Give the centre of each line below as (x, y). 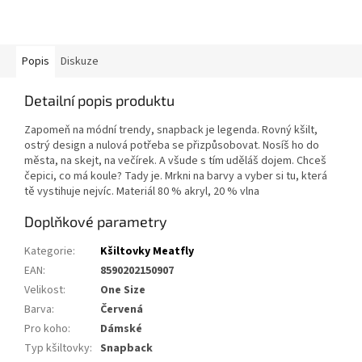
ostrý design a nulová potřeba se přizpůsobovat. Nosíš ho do (172, 145)
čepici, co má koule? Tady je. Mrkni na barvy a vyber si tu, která (176, 176)
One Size (123, 290)
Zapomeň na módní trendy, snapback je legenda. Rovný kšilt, (171, 130)
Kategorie (48, 251)
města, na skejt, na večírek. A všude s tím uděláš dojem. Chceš (175, 160)
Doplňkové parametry (96, 221)
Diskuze (80, 61)
